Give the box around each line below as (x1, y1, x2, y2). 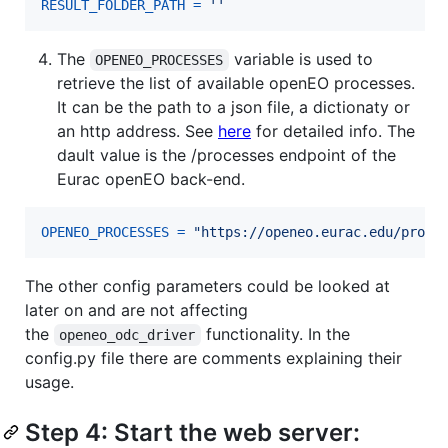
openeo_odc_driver (59, 327, 196, 344)
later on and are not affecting (25, 300, 248, 321)
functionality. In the (200, 324, 355, 345)
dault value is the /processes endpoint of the (57, 145, 396, 166)
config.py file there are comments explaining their (25, 348, 402, 369)
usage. (25, 372, 74, 393)
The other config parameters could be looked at (25, 276, 390, 297)
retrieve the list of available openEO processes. (57, 73, 415, 94)
